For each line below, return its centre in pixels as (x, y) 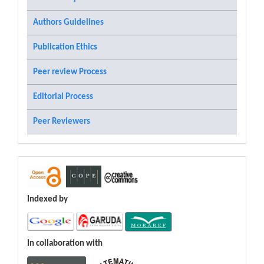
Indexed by (47, 199)
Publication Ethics (65, 47)
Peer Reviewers (62, 121)
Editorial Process (63, 97)
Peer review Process (70, 72)
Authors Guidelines (68, 22)
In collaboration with (65, 244)
